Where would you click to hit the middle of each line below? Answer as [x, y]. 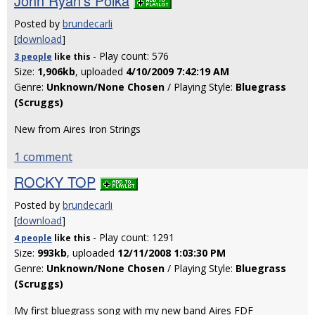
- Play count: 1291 [134, 237]
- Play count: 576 [131, 56]
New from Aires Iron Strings [77, 129]
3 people [33, 57]
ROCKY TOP [55, 182]
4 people [33, 238]
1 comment [43, 157]
